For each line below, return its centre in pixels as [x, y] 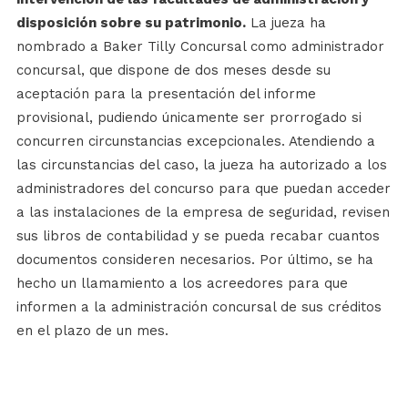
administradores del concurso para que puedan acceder [203, 188]
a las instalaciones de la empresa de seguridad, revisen [203, 212]
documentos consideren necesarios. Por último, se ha [194, 259]
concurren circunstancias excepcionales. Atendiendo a [195, 141]
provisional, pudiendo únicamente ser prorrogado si [189, 117]
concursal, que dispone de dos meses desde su [173, 70]
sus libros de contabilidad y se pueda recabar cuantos [198, 235]
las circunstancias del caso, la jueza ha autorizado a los [201, 164]
